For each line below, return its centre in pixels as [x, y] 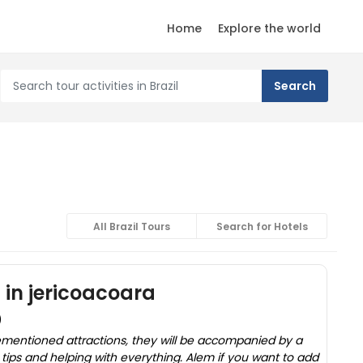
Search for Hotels [262, 226]
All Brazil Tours [132, 226]
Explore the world [269, 28]
